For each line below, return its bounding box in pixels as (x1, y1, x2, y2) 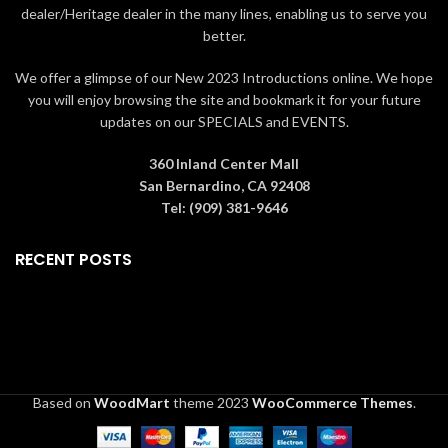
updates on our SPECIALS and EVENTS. (99, 113, 349, 130)
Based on (32, 394, 94, 411)
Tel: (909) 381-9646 (160, 199, 288, 216)
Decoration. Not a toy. (68, 5, 183, 20)
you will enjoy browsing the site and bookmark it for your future (27, 91, 421, 108)
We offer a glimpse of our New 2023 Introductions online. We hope (15, 69, 433, 86)
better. (202, 27, 246, 44)
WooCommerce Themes (251, 394, 413, 411)
